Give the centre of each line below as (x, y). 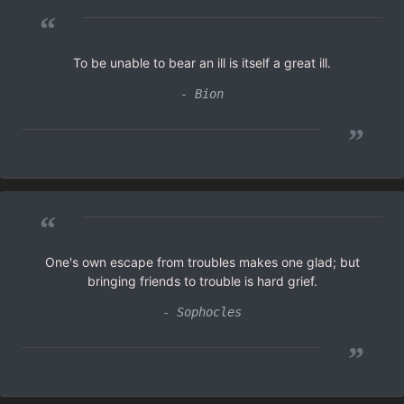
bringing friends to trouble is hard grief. (202, 280)
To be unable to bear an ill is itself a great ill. (202, 62)
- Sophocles (202, 312)
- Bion (202, 93)
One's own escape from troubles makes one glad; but (202, 262)
